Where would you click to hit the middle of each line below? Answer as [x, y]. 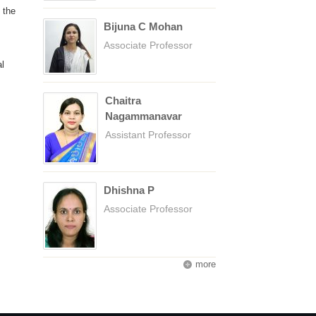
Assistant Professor [148, 135]
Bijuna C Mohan [143, 26]
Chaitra [123, 101]
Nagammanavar [144, 116]
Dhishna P [129, 190]
